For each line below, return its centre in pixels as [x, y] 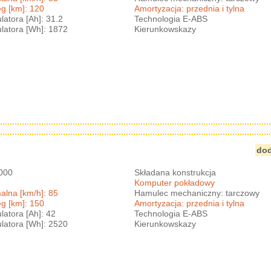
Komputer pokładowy [175, 182]
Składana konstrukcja [175, 172]
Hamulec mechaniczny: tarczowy [197, 193]
